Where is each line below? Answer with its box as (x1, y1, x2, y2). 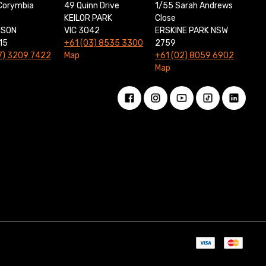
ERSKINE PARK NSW (155, 26, 229, 36)
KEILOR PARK (64, 13, 112, 24)
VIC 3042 (64, 26, 100, 36)
